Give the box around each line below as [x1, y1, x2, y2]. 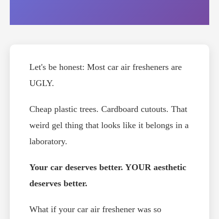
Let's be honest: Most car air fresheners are [29, 62, 182, 72]
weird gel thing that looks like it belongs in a [29, 120, 189, 131]
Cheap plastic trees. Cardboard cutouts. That [29, 104, 187, 114]
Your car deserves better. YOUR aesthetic [29, 162, 186, 173]
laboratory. [29, 136, 67, 147]
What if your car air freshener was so [29, 204, 161, 215]
